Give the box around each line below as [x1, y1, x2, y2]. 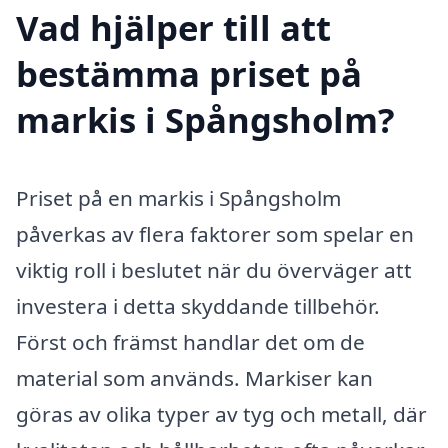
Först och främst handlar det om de [16, 328, 365, 357]
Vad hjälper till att [16, 4, 331, 52]
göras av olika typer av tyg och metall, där [16, 400, 427, 429]
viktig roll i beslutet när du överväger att [16, 256, 412, 285]
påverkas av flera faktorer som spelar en [16, 220, 414, 249]
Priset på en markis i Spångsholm [16, 184, 341, 213]
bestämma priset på [16, 50, 362, 98]
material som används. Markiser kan [16, 364, 373, 393]
